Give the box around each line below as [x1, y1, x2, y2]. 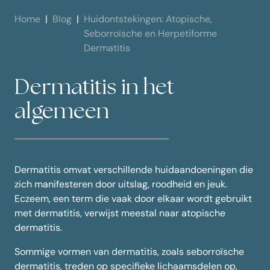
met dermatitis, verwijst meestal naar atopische [14, 207, 225, 220]
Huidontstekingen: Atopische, [84, 13, 212, 26]
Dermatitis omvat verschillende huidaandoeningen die [14, 163, 253, 177]
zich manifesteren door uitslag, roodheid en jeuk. [14, 178, 227, 191]
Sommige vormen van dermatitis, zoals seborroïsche [14, 245, 244, 259]
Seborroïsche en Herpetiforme [84, 27, 217, 40]
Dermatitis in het [14, 77, 174, 99]
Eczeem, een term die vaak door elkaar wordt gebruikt [14, 192, 252, 206]
